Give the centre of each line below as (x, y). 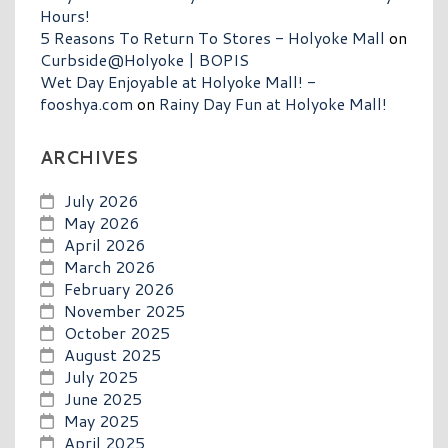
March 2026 (109, 266)
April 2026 (104, 244)
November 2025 (124, 310)
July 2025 (101, 376)
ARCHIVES (89, 157)
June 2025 (103, 398)
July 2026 (101, 200)
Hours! (65, 15)
